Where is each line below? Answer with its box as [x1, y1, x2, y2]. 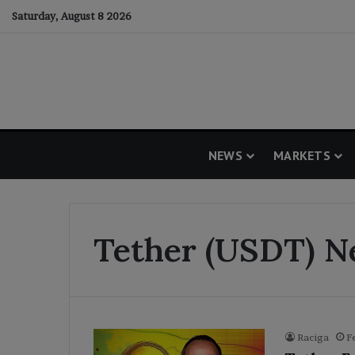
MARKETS [273, 147, 331, 163]
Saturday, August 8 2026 [12, 10, 132, 22]
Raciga [297, 331, 329, 343]
